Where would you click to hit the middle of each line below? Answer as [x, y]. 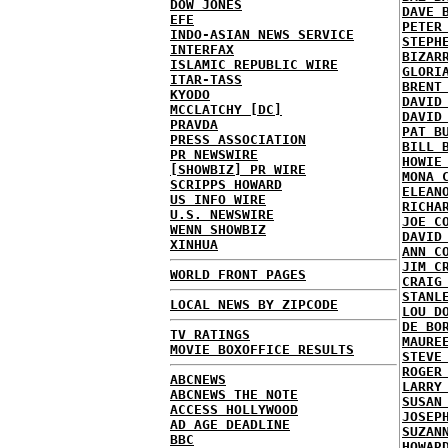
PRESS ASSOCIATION [238, 139]
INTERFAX [202, 49]
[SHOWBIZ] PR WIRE [238, 169]
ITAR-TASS [206, 79]
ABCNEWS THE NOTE [234, 394]
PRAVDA [194, 124]
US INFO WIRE [218, 199]
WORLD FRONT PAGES [238, 274]
